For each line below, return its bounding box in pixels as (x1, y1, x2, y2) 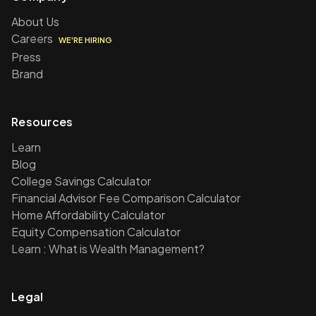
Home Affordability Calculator (11, 207, 165, 222)
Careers (11, 31, 55, 46)
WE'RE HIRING (59, 35, 112, 44)
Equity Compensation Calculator (11, 224, 181, 239)
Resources (11, 114, 73, 129)
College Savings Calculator (11, 174, 151, 188)
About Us (11, 14, 59, 29)
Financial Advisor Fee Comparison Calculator (11, 190, 241, 205)
